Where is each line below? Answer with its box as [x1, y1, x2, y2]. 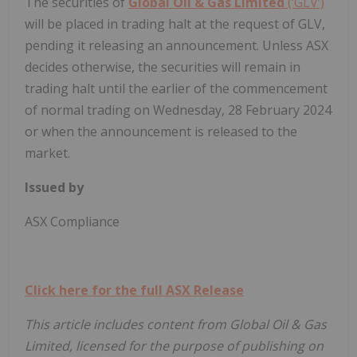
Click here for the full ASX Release [25, 280, 244, 299]
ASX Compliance [25, 212, 120, 230]
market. [25, 143, 70, 162]
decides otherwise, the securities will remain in [25, 57, 300, 76]
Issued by [25, 178, 84, 196]
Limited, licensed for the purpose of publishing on [25, 336, 324, 355]
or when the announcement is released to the [25, 122, 297, 140]
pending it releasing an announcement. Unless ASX [25, 36, 328, 54]
